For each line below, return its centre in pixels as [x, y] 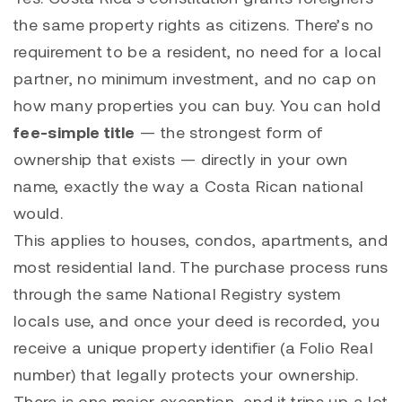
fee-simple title [74, 132]
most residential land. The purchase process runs [201, 267]
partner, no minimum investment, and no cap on [195, 79]
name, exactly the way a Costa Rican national [189, 186]
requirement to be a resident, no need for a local [198, 52]
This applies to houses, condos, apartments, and [201, 240]
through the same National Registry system [177, 294]
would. [39, 213]
